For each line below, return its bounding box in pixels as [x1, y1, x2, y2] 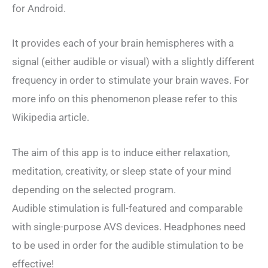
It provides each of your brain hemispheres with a [12, 37, 234, 50]
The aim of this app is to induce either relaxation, [12, 146, 230, 159]
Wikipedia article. [12, 111, 89, 124]
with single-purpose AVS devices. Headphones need [12, 220, 246, 233]
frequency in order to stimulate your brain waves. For [12, 74, 249, 87]
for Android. [12, 2, 66, 15]
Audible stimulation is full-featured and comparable [12, 202, 243, 214]
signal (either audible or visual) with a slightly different [12, 56, 255, 68]
